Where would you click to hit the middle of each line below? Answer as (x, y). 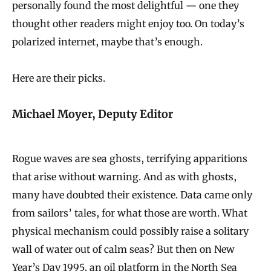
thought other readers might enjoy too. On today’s (128, 24)
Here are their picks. (59, 78)
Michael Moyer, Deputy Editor (93, 114)
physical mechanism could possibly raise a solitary (130, 231)
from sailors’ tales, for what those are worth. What (130, 213)
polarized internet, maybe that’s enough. (107, 42)
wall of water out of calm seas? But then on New (123, 249)
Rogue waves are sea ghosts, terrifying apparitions (130, 158)
